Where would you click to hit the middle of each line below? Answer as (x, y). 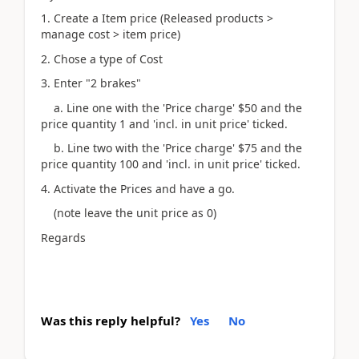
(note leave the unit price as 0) (129, 213)
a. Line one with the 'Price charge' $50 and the (171, 107)
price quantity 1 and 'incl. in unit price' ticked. (164, 123)
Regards (63, 237)
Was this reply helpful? (111, 321)
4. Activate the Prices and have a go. (138, 188)
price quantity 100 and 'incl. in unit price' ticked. (171, 164)
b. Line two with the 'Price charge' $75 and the (171, 148)
